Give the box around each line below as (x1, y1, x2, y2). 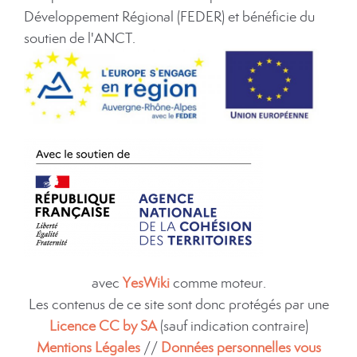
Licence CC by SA (49, 316, 160, 335)
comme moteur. (169, 273, 266, 292)
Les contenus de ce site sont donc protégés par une (28, 295, 329, 314)
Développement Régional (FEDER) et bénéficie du (24, 6, 315, 25)
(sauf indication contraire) (159, 316, 308, 335)
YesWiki (122, 273, 170, 292)
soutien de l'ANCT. (24, 28, 135, 47)
